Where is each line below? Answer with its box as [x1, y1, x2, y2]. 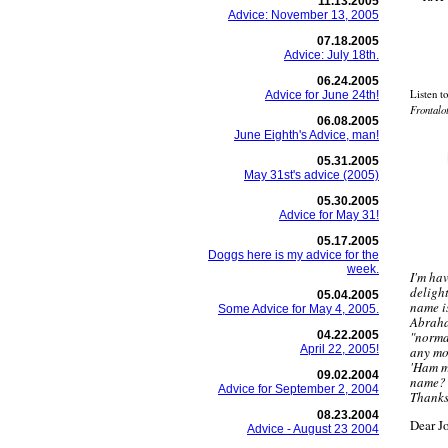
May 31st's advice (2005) [244, 168, 379, 182]
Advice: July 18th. [284, 48, 379, 62]
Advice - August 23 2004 [247, 422, 379, 436]
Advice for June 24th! [265, 88, 379, 102]
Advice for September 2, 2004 [218, 382, 379, 396]
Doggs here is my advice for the [208, 248, 379, 262]
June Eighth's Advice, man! [234, 128, 379, 142]
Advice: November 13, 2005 [228, 8, 379, 22]
